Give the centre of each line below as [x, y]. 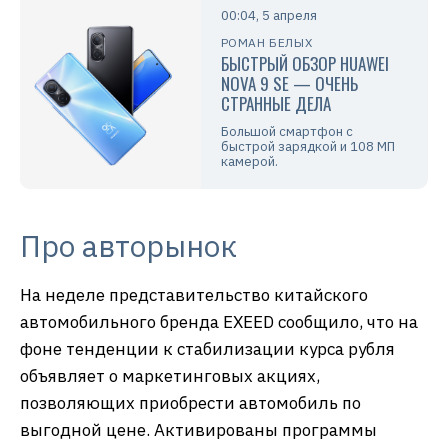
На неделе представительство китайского [194, 295]
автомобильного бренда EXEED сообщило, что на [219, 322]
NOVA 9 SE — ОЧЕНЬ [289, 84]
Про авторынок [128, 246]
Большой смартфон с [286, 132]
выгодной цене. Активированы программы [198, 430]
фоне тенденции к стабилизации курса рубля [207, 349]
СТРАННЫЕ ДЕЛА [275, 104]
